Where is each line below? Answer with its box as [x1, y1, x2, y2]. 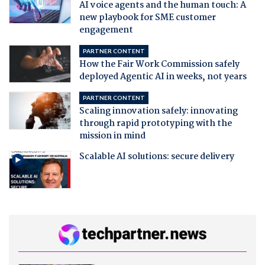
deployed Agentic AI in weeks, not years [79, 69, 247, 84]
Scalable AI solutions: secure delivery [79, 149, 234, 164]
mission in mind [79, 128, 146, 143]
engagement [79, 22, 133, 37]
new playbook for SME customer [79, 10, 216, 25]
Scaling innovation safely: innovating [79, 104, 238, 118]
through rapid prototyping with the [79, 116, 232, 131]
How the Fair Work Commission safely [79, 57, 240, 72]
